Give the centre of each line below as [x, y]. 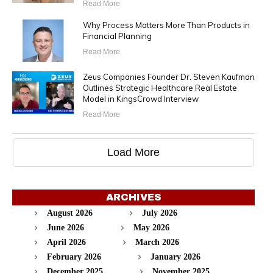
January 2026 [175, 257]
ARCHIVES [133, 197]
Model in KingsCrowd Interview [140, 99]
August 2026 [70, 213]
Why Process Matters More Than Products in [166, 25]
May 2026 [151, 228]
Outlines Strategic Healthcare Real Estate [160, 88]
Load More [133, 153]
